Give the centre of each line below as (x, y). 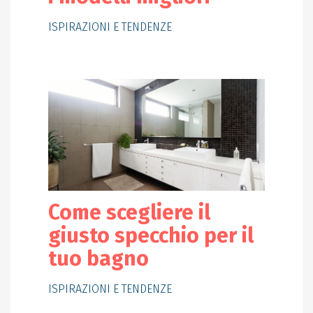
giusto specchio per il (151, 236)
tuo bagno (98, 259)
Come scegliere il (129, 213)
